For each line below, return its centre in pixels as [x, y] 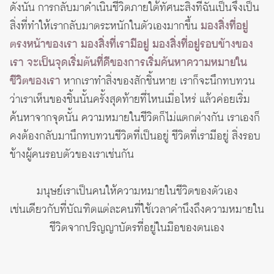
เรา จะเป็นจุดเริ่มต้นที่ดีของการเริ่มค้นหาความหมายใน [128, 63]
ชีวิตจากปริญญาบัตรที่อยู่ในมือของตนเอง [137, 228]
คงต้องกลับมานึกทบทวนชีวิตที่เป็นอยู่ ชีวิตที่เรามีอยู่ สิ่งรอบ [135, 136]
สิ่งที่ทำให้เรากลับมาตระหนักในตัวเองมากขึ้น [105, 26]
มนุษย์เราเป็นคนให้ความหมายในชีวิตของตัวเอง [137, 191]
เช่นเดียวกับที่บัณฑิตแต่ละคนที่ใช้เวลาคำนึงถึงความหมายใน [137, 209]
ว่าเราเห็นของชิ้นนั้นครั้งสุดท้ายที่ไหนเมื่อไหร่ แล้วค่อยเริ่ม [130, 99]
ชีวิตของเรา [35, 81]
